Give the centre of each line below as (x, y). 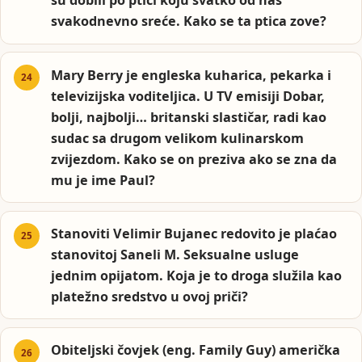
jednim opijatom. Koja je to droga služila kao (197, 275)
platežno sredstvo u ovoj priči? (150, 296)
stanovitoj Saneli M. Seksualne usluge (175, 254)
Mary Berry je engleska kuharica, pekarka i (192, 75)
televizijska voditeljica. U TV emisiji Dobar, (188, 96)
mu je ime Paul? (103, 180)
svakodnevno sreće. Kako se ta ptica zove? (189, 21)
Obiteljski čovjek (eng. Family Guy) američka (196, 350)
